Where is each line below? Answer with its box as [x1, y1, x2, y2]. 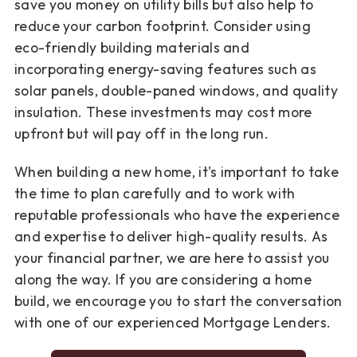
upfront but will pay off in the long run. [14, 124, 269, 143]
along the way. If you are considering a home [14, 270, 312, 289]
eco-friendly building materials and [14, 37, 250, 57]
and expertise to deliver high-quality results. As [14, 227, 328, 246]
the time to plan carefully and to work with [14, 184, 296, 203]
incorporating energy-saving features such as [14, 59, 316, 78]
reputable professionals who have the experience [14, 206, 339, 225]
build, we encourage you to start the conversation [14, 292, 343, 311]
